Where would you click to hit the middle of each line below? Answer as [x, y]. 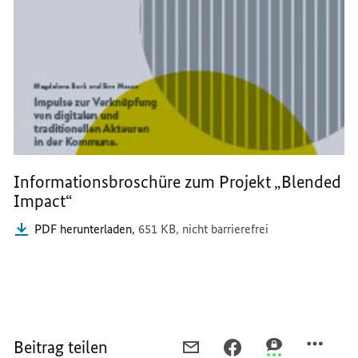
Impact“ [44, 201]
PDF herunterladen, [87, 229]
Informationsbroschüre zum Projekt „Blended [178, 181]
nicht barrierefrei [226, 229]
